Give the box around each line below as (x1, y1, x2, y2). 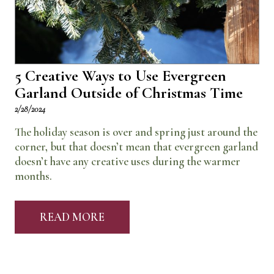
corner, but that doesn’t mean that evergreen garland (15, 139, 258, 154)
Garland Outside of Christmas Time (15, 83, 243, 102)
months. (15, 169, 52, 183)
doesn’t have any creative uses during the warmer (15, 154, 240, 168)
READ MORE (40, 210, 105, 224)
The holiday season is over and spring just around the (15, 125, 257, 139)
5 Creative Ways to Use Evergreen (15, 65, 226, 85)
